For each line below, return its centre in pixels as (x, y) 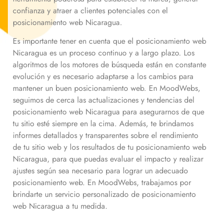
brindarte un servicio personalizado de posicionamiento (104, 194)
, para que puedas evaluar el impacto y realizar (125, 159)
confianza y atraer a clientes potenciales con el (90, 10)
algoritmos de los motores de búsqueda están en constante (110, 65)
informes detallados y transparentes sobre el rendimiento (106, 136)
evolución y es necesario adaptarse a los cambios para (103, 77)
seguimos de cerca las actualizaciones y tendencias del (104, 100)
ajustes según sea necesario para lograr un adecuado (100, 171)
